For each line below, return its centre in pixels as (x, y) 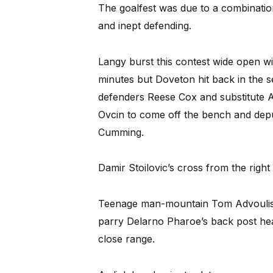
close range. (126, 239)
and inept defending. (144, 26)
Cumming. (121, 132)
